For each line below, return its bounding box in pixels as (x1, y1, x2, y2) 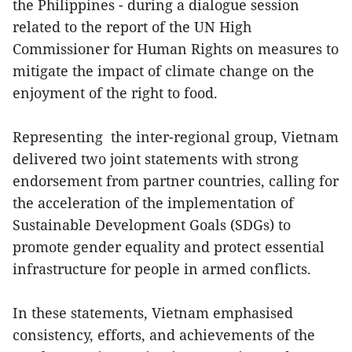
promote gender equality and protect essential (13, 236, 324, 256)
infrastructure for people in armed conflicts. (13, 258, 311, 278)
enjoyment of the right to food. (13, 82, 218, 102)
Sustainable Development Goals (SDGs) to (13, 214, 291, 234)
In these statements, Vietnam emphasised (13, 302, 293, 322)
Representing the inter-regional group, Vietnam (13, 126, 339, 146)
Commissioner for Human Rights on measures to (13, 38, 339, 58)
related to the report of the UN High (13, 16, 251, 36)
